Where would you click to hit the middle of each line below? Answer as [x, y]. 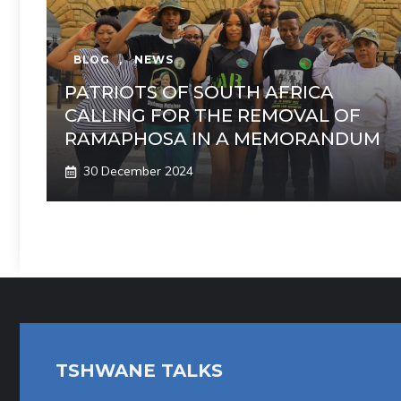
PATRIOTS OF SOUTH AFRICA [199, 93]
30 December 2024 [138, 171]
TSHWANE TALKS [139, 371]
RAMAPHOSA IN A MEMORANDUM [222, 139]
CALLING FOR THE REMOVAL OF [213, 116]
